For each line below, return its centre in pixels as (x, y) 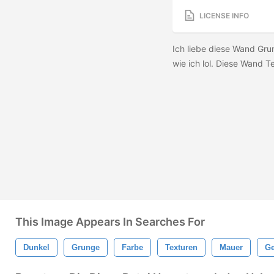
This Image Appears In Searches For (110, 222)
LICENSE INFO (224, 15)
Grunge (86, 247)
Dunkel (36, 247)
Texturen (181, 247)
